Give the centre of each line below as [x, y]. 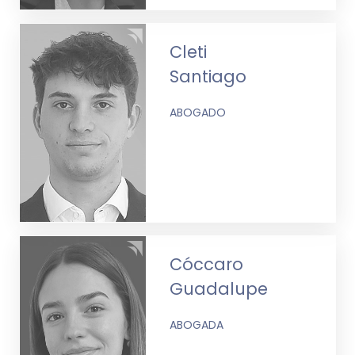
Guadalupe [219, 288]
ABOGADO [198, 112]
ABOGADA [197, 324]
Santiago [208, 76]
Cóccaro [207, 264]
